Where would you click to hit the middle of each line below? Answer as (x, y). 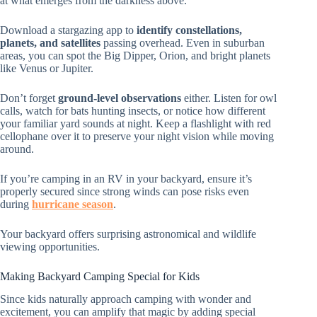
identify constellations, (189, 30)
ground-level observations (120, 98)
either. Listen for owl (229, 98)
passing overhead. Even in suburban (183, 42)
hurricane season (73, 204)
